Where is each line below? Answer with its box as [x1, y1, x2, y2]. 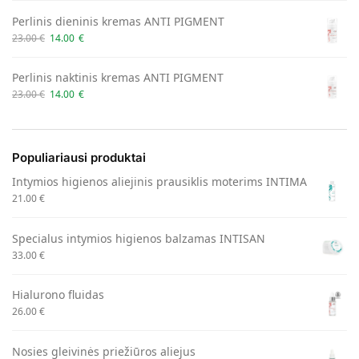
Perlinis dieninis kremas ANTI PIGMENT [12, 13, 224, 29]
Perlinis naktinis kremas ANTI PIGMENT [12, 69, 224, 85]
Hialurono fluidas [12, 287, 104, 303]
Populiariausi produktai [12, 149, 146, 165]
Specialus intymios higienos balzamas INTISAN [12, 230, 265, 246]
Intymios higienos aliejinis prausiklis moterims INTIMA [12, 174, 307, 190]
